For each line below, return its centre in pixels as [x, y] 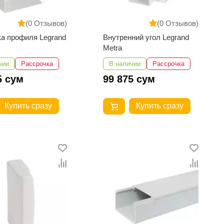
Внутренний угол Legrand [146, 37]
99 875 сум [129, 79]
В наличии [125, 63]
